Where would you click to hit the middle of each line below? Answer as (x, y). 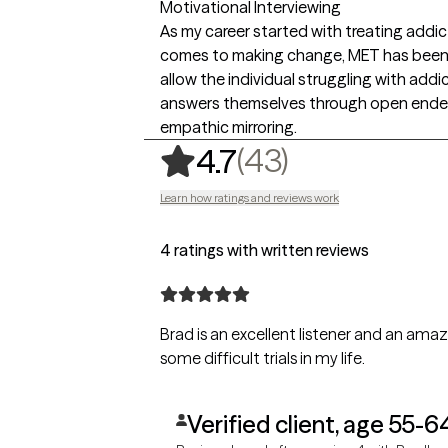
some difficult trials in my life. (262, 357)
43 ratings (366, 159)
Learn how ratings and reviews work (249, 197)
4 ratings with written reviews (264, 249)
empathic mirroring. (228, 126)
